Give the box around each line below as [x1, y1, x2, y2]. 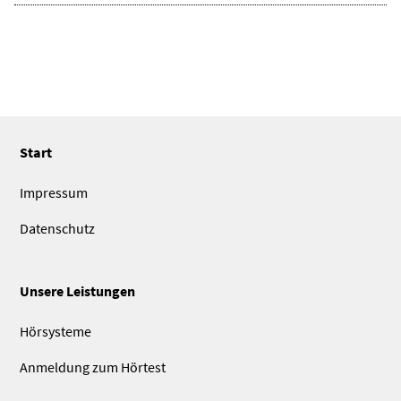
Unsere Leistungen [20, 282, 136, 301]
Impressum [20, 183, 89, 202]
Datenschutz [20, 219, 96, 238]
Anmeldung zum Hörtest [20, 358, 166, 377]
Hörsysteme [20, 322, 92, 341]
